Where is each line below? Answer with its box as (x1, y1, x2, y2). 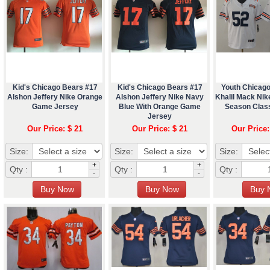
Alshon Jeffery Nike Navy (116, 92, 204, 101)
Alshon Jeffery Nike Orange (7, 92, 102, 101)
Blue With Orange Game (119, 102, 201, 111)
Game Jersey (31, 102, 78, 111)
